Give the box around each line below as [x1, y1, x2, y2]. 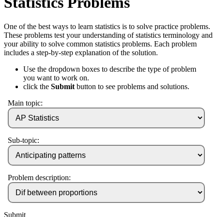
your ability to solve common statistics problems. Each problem [4, 39, 197, 48]
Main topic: [8, 98, 43, 107]
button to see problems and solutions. [75, 82, 189, 91]
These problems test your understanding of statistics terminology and [4, 31, 213, 39]
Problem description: [8, 173, 71, 182]
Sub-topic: [8, 136, 39, 144]
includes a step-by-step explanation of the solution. [4, 48, 158, 57]
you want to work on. [23, 73, 89, 82]
